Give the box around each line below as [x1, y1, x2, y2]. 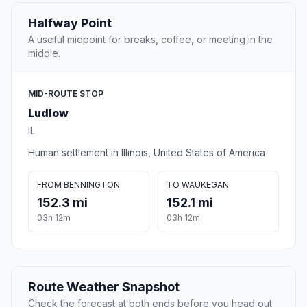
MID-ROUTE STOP [28, 88, 103, 99]
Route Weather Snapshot [28, 280, 180, 295]
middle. [28, 47, 60, 60]
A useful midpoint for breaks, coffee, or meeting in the [28, 34, 273, 46]
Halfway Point [28, 16, 112, 31]
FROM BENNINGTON [37, 180, 120, 191]
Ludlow [28, 106, 69, 121]
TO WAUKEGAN [167, 180, 229, 191]
